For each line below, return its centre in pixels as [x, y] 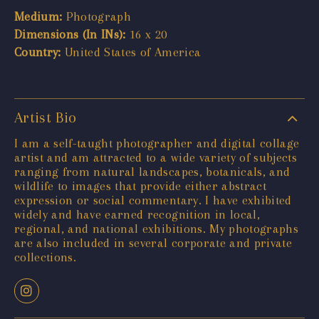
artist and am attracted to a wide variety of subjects [156, 157]
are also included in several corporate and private [153, 242]
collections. [46, 257]
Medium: [38, 16]
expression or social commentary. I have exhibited [153, 200]
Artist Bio [46, 117]
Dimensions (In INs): [70, 34]
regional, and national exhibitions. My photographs [156, 228]
